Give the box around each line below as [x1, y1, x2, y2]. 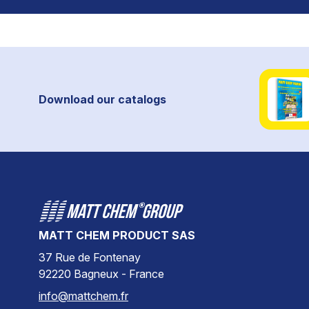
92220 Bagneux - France [39, 267, 164, 281]
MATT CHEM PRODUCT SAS [39, 228, 195, 242]
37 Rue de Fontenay [39, 250, 148, 264]
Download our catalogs [39, 92, 166, 106]
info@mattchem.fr [39, 289, 128, 303]
